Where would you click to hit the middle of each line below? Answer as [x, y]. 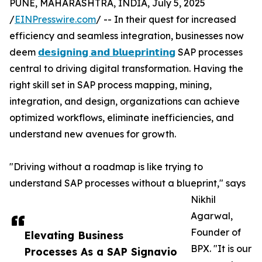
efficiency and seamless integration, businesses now [127, 36]
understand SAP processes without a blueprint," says [127, 183]
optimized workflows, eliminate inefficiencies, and [122, 118]
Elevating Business [74, 235]
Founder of [216, 232]
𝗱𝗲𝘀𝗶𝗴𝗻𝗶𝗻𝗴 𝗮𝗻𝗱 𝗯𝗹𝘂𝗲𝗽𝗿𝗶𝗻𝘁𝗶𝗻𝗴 [107, 52]
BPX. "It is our [221, 249]
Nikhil [203, 200]
